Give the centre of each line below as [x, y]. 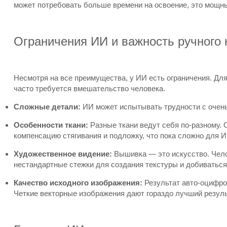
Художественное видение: [63, 154]
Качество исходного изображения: [78, 183]
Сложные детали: [47, 107]
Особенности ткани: [51, 125]
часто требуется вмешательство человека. [89, 88]
